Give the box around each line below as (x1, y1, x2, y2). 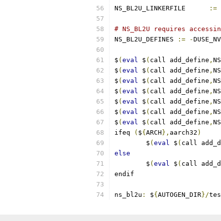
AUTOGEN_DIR (158, 191, 201, 198)
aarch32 (170, 129, 197, 136)
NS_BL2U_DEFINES (114, 36, 178, 43)
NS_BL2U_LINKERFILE (185, 4, 209, 12)
